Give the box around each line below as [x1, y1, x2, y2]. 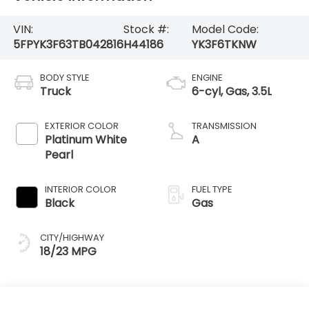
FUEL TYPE [192, 183, 232, 197]
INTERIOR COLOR [44, 183, 117, 197]
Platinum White [44, 132, 127, 148]
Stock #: [123, 21, 169, 38]
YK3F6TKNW [191, 37, 257, 53]
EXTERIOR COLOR [44, 119, 119, 133]
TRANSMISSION [192, 119, 257, 133]
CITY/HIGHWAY [39, 231, 104, 245]
